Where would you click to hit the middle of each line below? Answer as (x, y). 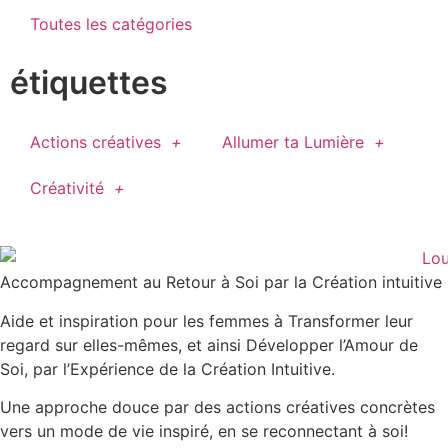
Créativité (67, 187)
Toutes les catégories (111, 23)
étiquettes (89, 82)
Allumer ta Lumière (293, 141)
